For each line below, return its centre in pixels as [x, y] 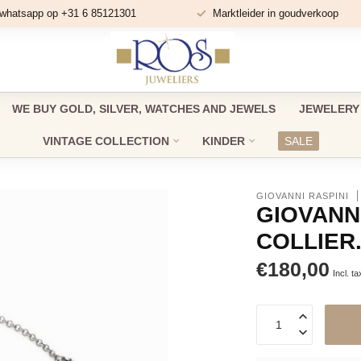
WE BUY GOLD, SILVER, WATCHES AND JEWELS [143, 109]
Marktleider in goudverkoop [275, 13]
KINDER [223, 141]
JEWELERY [329, 109]
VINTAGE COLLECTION [106, 141]
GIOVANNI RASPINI [303, 195]
